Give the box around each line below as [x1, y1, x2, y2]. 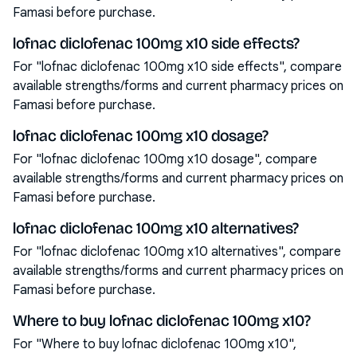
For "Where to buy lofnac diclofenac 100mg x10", [13, 336, 296, 352]
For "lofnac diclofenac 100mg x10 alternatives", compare [13, 244, 341, 260]
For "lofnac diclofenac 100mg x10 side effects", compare [13, 59, 342, 75]
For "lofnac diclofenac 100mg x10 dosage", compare [13, 151, 317, 167]
